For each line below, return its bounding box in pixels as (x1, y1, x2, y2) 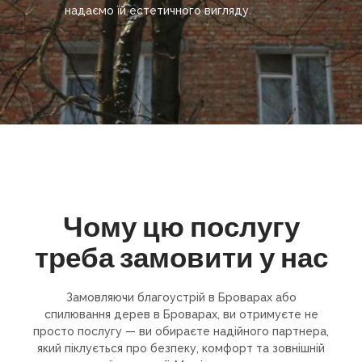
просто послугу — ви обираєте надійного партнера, (33, 325, 329, 339)
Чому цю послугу (62, 207, 300, 247)
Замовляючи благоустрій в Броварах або (65, 291, 297, 305)
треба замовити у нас (34, 238, 328, 278)
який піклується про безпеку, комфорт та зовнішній (37, 342, 325, 356)
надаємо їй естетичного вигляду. (65, 4, 251, 18)
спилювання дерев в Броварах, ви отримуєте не (44, 308, 318, 322)
